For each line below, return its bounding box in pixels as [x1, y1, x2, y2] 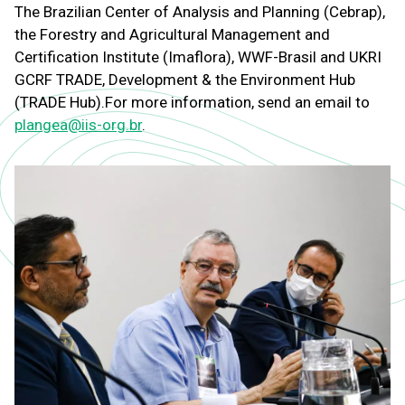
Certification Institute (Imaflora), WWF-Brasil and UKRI [14, 48, 381, 66]
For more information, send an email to [105, 93, 370, 111]
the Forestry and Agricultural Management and [14, 25, 330, 43]
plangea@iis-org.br [14, 116, 142, 134]
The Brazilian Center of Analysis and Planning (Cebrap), [14, 3, 385, 21]
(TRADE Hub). [14, 93, 105, 111]
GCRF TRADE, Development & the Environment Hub [14, 71, 355, 89]
